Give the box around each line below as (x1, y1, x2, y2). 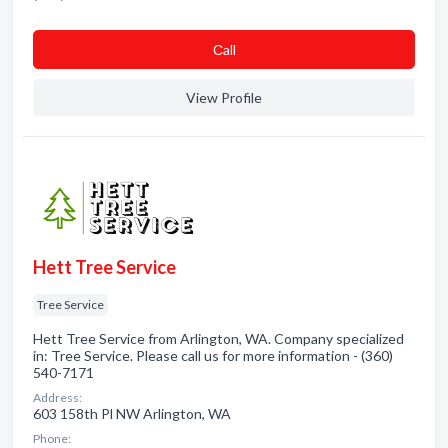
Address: (33, 390, 82, 405)
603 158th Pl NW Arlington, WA (33, 405, 231, 422)
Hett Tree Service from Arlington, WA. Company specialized (33, 330, 404, 347)
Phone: (33, 431, 71, 446)
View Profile (186, 89, 262, 106)
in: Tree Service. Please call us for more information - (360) (33, 347, 393, 364)
